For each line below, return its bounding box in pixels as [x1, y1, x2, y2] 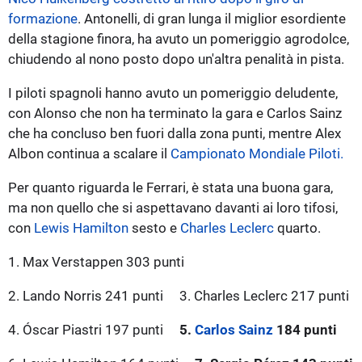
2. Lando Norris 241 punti [8, 287, 163, 304]
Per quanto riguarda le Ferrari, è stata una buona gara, [8, 179, 333, 196]
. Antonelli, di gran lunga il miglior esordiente [78, 10, 346, 27]
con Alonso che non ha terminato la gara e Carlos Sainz [8, 104, 342, 121]
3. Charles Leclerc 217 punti [179, 287, 349, 304]
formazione [8, 10, 78, 27]
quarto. [274, 219, 321, 236]
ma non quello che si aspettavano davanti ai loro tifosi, [8, 199, 338, 216]
